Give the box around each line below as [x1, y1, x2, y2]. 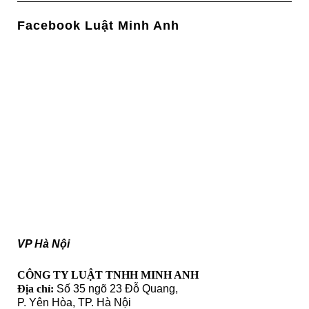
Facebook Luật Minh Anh [17, 19, 179, 32]
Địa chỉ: [17, 283, 54, 295]
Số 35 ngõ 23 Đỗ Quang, [54, 283, 178, 295]
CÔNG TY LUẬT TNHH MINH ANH [17, 269, 199, 281]
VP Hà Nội [17, 238, 70, 250]
